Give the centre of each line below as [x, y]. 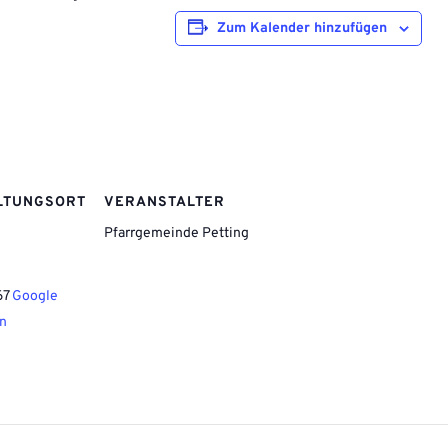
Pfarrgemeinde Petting [176, 233]
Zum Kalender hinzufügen [302, 28]
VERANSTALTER [164, 202]
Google [35, 296]
